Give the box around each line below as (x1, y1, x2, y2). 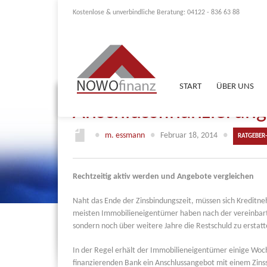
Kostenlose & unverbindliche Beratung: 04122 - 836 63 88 (73, 9, 240, 16)
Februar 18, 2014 (159, 131, 219, 140)
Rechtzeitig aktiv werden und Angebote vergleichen (73, 172, 254, 181)
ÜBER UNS (216, 82, 254, 91)
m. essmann (105, 131, 145, 140)
